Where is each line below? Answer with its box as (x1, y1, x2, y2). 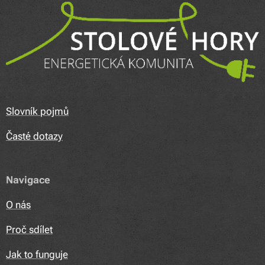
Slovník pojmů (6, 105, 69, 117)
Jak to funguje (6, 248, 68, 260)
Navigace (6, 174, 50, 186)
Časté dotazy (6, 130, 63, 142)
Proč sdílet (6, 224, 53, 235)
